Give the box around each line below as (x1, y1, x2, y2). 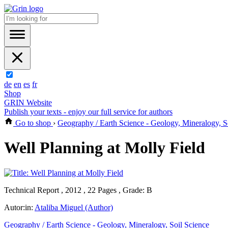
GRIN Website (4, 98, 52, 107)
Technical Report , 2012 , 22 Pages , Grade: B (4, 185, 152, 194)
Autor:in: (4, 203, 35, 212)
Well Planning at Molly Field (4, 138, 205, 157)
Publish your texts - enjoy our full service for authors (4, 107, 173, 116)
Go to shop (13, 119, 53, 127)
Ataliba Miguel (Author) (35, 203, 113, 212)
